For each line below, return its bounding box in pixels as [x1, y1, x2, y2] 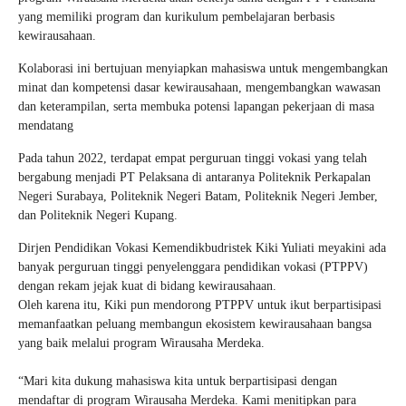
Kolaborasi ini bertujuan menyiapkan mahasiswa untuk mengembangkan [18, 61, 388, 75]
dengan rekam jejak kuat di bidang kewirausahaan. [18, 278, 276, 293]
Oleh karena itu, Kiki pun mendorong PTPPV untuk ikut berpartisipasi [18, 297, 382, 312]
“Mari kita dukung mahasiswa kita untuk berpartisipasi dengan [18, 373, 337, 388]
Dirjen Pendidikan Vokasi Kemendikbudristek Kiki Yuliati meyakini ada [18, 240, 386, 255]
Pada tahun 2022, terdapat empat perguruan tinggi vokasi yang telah [18, 150, 367, 165]
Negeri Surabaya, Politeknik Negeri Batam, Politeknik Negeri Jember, [18, 188, 378, 203]
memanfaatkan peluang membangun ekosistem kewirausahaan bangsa [18, 316, 372, 331]
